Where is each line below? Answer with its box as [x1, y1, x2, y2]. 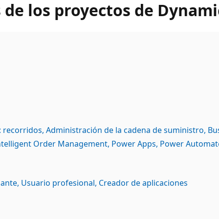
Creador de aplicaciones [99, 177, 188, 188]
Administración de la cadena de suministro [46, 124, 204, 135]
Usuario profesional [21, 177, 95, 188]
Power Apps [111, 138, 156, 149]
